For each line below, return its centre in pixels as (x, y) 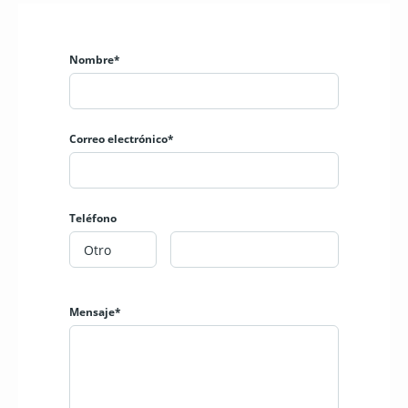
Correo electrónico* (122, 139)
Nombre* (95, 60)
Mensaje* (95, 312)
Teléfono (93, 219)
